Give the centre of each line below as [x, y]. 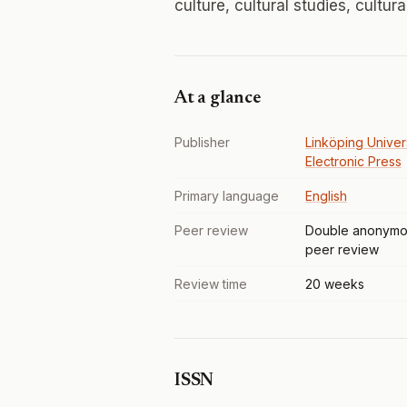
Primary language [227, 196]
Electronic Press [353, 161]
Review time [211, 284]
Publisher [202, 142]
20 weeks [335, 284]
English [326, 196]
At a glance [218, 98]
